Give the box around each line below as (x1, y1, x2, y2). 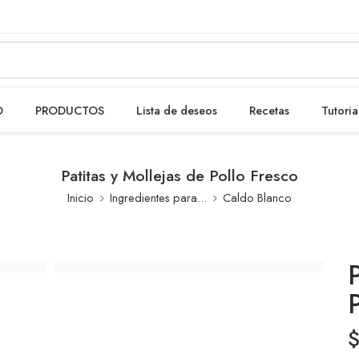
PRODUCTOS (35, 101, 104, 119)
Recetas (249, 101, 289, 119)
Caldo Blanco (223, 189, 292, 206)
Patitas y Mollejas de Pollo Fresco (61, 164, 298, 187)
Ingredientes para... (110, 189, 207, 206)
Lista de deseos (136, 101, 217, 119)
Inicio (67, 189, 94, 206)
